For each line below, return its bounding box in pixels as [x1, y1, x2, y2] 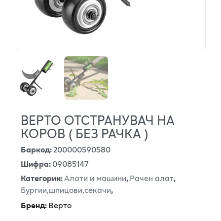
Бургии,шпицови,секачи [21, 184, 111, 196]
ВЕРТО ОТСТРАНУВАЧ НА [21, 110, 175, 130]
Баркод [21, 143, 50, 156]
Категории [21, 172, 61, 184]
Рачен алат [130, 172, 174, 184]
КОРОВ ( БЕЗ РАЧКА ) [21, 124, 148, 143]
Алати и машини [64, 172, 126, 184]
